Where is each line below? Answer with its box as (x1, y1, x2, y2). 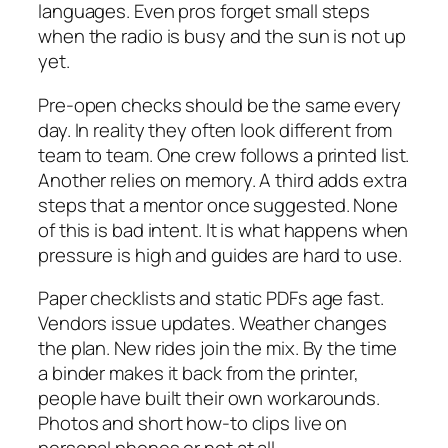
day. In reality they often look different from (38, 116, 393, 143)
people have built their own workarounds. (38, 385, 380, 412)
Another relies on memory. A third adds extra (38, 166, 407, 193)
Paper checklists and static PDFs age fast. (38, 285, 384, 312)
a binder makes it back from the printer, (38, 360, 359, 387)
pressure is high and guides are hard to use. (38, 241, 402, 268)
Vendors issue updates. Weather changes (38, 310, 388, 337)
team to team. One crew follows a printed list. (38, 141, 410, 168)
